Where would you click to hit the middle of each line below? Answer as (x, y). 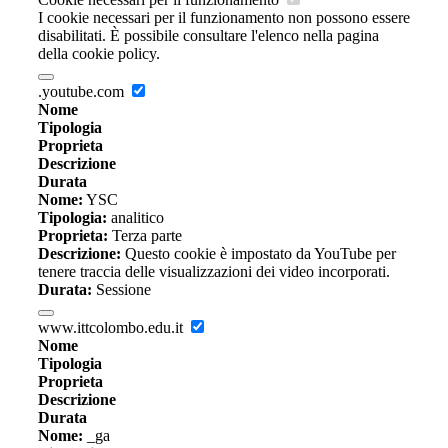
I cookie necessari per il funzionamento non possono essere (224, 18)
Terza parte (145, 236)
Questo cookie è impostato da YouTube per (258, 254)
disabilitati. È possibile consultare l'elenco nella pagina (208, 36)
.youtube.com (83, 92)
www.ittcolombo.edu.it (112, 328)
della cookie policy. (99, 54)
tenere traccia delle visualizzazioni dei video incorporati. (214, 272)
